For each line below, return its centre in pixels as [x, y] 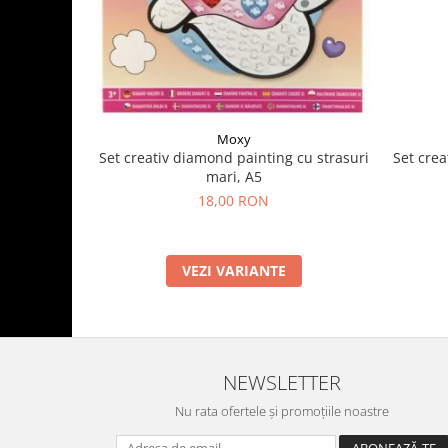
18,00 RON [233, 201]
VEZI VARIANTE [233, 271]
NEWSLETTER [282, 382]
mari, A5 [233, 177]
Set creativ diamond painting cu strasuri [233, 158]
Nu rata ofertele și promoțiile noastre [282, 411]
